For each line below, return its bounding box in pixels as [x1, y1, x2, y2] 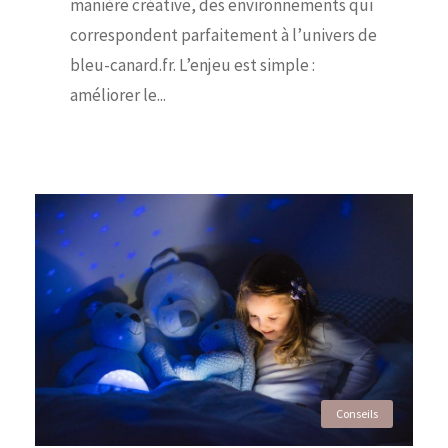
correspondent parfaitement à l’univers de [70, 24, 377, 47]
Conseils [336, 406, 378, 422]
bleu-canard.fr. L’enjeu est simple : [70, 54, 315, 77]
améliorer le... [70, 84, 166, 107]
